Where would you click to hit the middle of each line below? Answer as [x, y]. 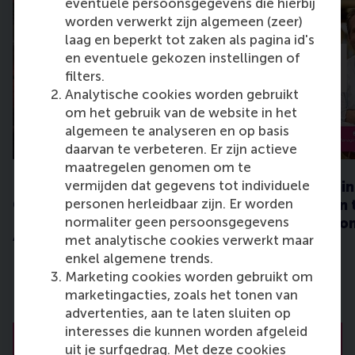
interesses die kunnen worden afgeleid [186, 331]
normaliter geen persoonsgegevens [177, 221]
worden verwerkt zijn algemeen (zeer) [184, 21]
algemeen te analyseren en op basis [177, 130]
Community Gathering [92, 206]
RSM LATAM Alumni [81, 187]
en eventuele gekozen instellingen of [183, 57]
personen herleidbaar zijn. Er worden [179, 203]
